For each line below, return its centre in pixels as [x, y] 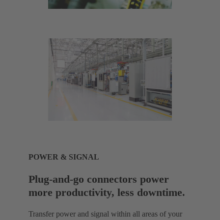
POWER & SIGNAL [64, 157]
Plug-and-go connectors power [99, 179]
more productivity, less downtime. [107, 192]
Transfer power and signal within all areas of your [105, 214]
